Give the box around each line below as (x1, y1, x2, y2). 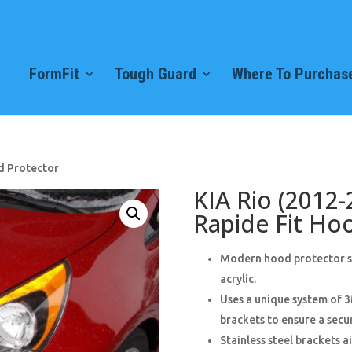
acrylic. (219, 273, 256, 285)
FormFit (29, 64, 79, 83)
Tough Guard (115, 64, 196, 83)
